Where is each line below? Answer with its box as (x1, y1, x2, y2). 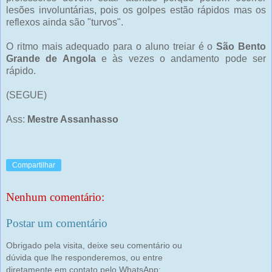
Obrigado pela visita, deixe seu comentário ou (6, 240, 182, 250)
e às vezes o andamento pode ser (95, 53, 267, 64)
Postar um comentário (6, 217, 107, 230)
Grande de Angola (6, 53, 96, 64)
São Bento (216, 41, 267, 52)
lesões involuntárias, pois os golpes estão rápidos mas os (6, 5, 266, 16)
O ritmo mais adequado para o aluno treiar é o (6, 41, 217, 52)
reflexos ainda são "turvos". (6, 17, 123, 28)
